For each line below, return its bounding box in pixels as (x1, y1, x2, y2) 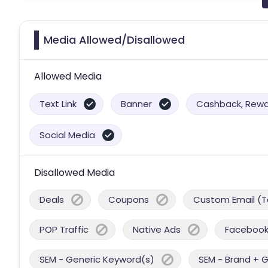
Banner (121, 97, 152, 110)
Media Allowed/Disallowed (44, 32, 185, 47)
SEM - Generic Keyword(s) (39, 252, 154, 266)
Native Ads (133, 223, 181, 236)
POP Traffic (39, 223, 89, 236)
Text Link (39, 97, 77, 110)
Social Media (39, 128, 95, 141)
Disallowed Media (34, 165, 115, 179)
